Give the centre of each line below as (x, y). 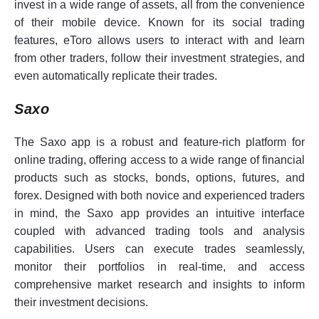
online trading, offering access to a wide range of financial (159, 159)
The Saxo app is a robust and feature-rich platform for (159, 142)
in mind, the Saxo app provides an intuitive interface (159, 213)
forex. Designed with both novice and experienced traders (159, 195)
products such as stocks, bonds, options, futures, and (159, 177)
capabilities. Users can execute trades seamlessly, (159, 249)
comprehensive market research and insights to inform (159, 284)
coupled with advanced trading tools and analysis (159, 231)
